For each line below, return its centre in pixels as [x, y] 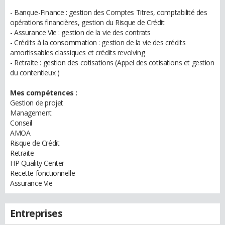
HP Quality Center [37, 163]
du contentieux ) [35, 73]
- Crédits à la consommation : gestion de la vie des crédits [98, 42]
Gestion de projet [37, 103]
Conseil [21, 123]
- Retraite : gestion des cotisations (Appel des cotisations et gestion [112, 63]
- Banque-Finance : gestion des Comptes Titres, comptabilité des [109, 12]
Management [31, 113]
